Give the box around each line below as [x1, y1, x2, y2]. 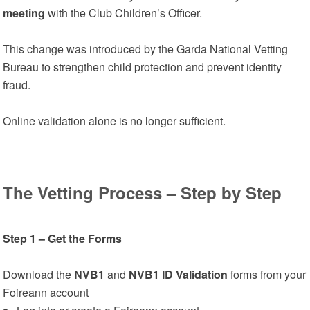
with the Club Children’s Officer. [45, 5, 203, 21]
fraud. [3, 77, 31, 93]
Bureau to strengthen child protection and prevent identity [3, 59, 282, 75]
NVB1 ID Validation [129, 266, 228, 282]
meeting [3, 5, 46, 21]
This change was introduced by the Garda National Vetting [3, 41, 289, 57]
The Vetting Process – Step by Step [3, 181, 282, 204]
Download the [3, 266, 75, 282]
